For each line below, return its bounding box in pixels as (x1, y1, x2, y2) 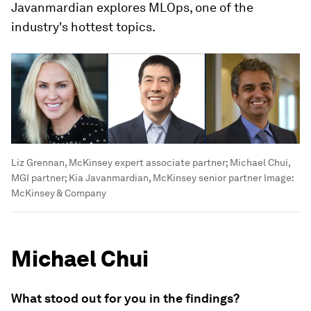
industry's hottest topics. (11, 19, 155, 34)
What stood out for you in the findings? (11, 291, 239, 306)
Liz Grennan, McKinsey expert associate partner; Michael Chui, (11, 157, 290, 169)
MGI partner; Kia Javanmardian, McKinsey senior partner (11, 172, 262, 184)
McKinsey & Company (11, 187, 106, 199)
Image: (262, 172, 294, 184)
